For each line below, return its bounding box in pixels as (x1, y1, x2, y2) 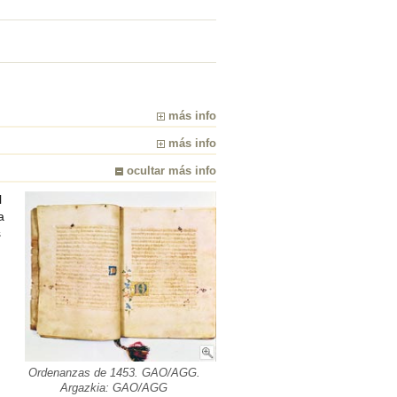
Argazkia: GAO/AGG (60, 382, 167, 395)
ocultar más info (122, 164, 216, 177)
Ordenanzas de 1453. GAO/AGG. (27, 367, 200, 380)
